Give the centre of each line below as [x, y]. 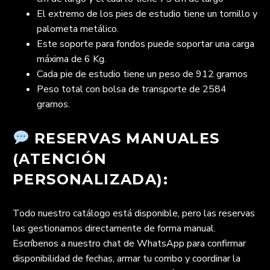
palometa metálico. [78, 29]
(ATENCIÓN [60, 159]
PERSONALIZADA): [90, 179]
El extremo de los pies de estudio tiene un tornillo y [147, 14]
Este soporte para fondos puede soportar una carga [146, 44]
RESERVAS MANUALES [124, 138]
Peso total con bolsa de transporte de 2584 [132, 89]
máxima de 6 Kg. [71, 59]
